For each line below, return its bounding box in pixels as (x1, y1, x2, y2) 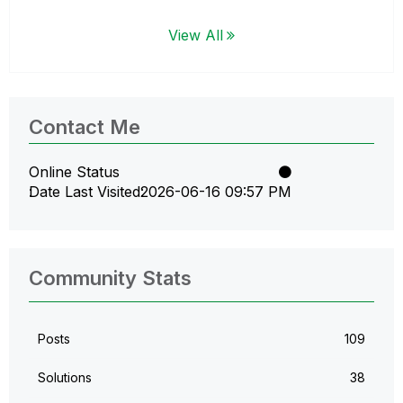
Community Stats (29, 265, 192, 290)
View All (168, 25, 223, 44)
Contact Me (29, 114, 140, 139)
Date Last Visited (29, 182, 140, 201)
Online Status (29, 162, 120, 181)
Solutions (38, 369, 92, 385)
